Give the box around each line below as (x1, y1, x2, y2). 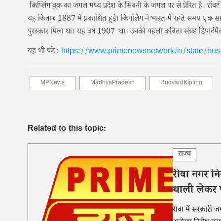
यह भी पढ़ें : (28, 46, 61, 59)
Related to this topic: (28, 123, 106, 136)
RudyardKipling (160, 79, 202, 89)
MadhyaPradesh (90, 79, 135, 89)
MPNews (40, 79, 65, 89)
